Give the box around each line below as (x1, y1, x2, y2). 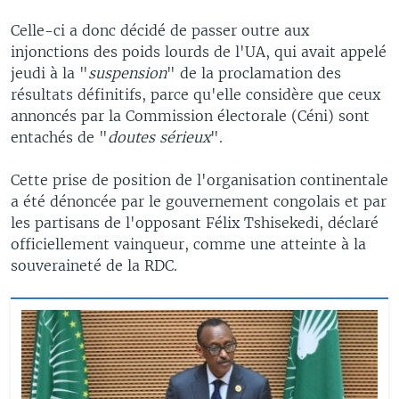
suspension (88, 63, 167, 82)
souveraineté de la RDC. (11, 256, 177, 274)
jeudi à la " (11, 63, 88, 82)
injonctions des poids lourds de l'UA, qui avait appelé (11, 42, 387, 61)
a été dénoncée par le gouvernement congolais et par (11, 191, 387, 210)
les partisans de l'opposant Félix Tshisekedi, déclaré (11, 213, 379, 232)
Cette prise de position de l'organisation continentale (11, 170, 388, 189)
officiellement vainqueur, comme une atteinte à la (11, 234, 366, 253)
